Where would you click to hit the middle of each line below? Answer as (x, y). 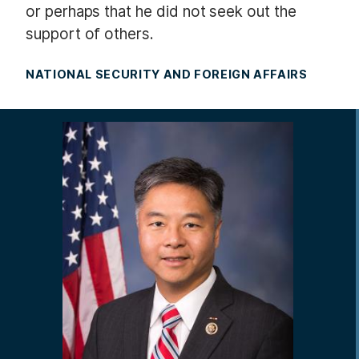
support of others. (90, 34)
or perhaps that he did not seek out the (161, 11)
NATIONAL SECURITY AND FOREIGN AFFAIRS (167, 75)
